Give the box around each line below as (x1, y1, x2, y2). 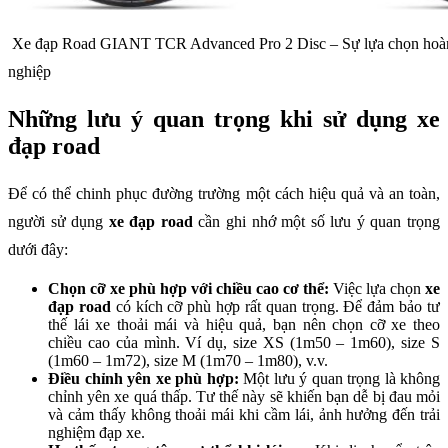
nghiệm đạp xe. (48, 424, 145, 442)
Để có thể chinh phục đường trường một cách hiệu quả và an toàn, (8, 185, 440, 203)
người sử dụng (8, 213, 109, 231)
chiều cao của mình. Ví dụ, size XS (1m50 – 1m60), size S (48, 334, 440, 352)
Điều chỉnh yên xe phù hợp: (48, 370, 243, 388)
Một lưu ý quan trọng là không (243, 370, 440, 388)
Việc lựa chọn (333, 280, 425, 298)
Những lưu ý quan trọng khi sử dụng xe (8, 106, 440, 133)
